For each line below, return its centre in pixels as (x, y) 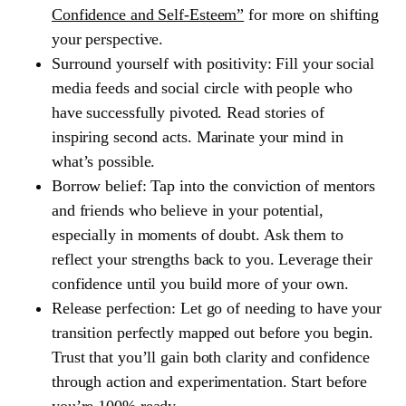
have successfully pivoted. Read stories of (188, 112)
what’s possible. (103, 161)
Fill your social (323, 63)
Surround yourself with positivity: (161, 63)
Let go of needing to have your (279, 308)
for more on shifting (312, 14)
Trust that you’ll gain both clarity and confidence (210, 357)
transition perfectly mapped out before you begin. (213, 332)
